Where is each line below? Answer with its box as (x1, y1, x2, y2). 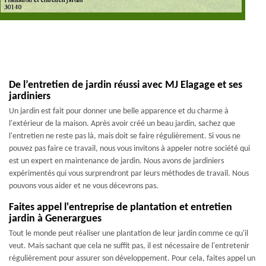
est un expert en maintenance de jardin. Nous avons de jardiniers (9, 157, 224, 166)
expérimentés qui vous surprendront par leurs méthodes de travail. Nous (9, 169, 249, 178)
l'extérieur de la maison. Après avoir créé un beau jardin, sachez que (9, 119, 235, 128)
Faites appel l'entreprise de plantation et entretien (9, 202, 232, 213)
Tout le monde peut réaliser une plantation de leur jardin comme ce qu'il (9, 229, 248, 238)
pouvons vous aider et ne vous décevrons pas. (9, 182, 159, 191)
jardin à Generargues (9, 213, 102, 224)
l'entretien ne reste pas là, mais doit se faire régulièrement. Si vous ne (9, 132, 240, 141)
